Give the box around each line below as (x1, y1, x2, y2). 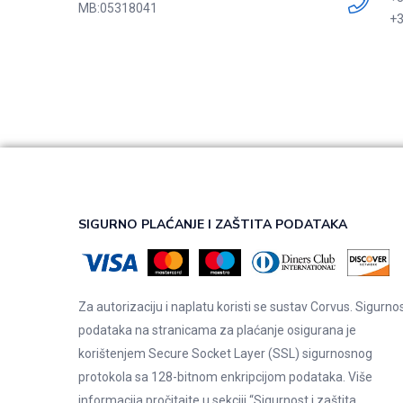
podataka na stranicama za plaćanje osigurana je (78, 322, 356, 337)
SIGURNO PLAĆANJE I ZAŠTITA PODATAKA (78, 215, 347, 233)
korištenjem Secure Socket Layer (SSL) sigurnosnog (78, 345, 372, 361)
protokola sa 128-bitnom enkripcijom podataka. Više (78, 369, 372, 384)
